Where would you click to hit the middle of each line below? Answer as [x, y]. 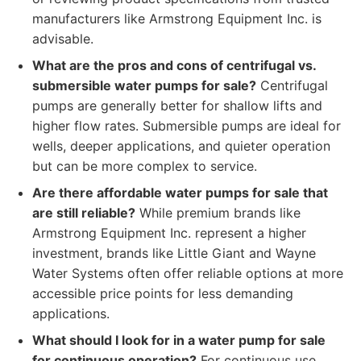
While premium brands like [218, 213]
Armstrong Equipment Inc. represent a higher [169, 233]
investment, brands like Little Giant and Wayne [174, 253]
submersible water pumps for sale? [144, 85]
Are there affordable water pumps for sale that [180, 193]
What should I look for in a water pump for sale [179, 340]
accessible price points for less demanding [163, 293]
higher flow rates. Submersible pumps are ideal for [187, 126]
